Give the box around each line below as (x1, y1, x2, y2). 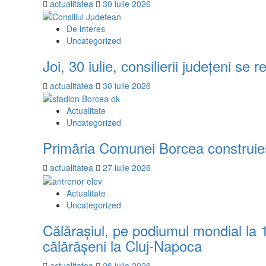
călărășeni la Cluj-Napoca (43, 235, 202, 256)
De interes (66, 22, 105, 34)
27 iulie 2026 (103, 161, 151, 174)
